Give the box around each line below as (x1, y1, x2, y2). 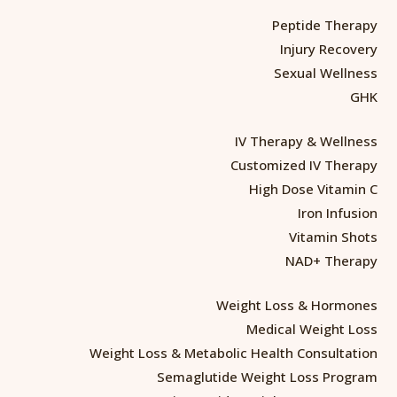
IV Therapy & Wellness (235, 131, 378, 150)
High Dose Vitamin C (249, 179, 378, 198)
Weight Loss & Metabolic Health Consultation (90, 343, 378, 362)
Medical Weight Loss (246, 319, 378, 338)
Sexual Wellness (274, 63, 378, 82)
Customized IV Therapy (230, 155, 378, 174)
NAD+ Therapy (285, 251, 378, 269)
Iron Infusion (298, 203, 378, 222)
